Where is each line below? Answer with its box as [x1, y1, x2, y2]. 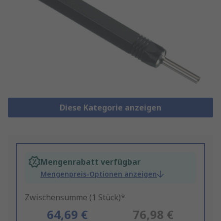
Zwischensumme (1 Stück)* [25, 192, 125, 203]
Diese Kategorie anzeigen [59, 102, 161, 113]
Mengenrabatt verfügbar [40, 156, 141, 168]
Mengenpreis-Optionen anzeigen [40, 169, 157, 179]
